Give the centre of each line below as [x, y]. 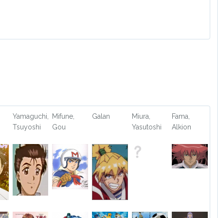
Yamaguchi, [30, 116]
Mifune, [64, 116]
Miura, [141, 116]
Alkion [181, 127]
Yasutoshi [147, 127]
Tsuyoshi [27, 127]
